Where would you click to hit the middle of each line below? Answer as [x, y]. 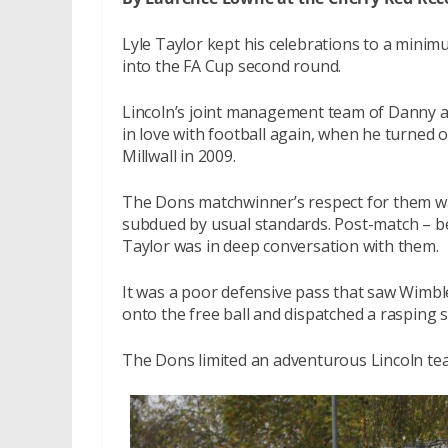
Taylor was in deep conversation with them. [280, 246]
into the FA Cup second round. [232, 66]
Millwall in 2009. [179, 156]
